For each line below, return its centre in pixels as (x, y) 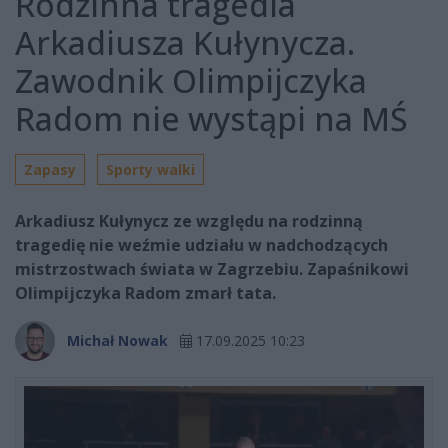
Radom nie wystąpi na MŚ (211, 119)
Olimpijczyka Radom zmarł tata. (145, 293)
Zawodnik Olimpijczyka (191, 81)
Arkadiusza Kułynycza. (185, 43)
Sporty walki (150, 170)
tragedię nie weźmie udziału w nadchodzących (201, 245)
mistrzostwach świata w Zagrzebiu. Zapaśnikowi (212, 269)
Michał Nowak (117, 340)
